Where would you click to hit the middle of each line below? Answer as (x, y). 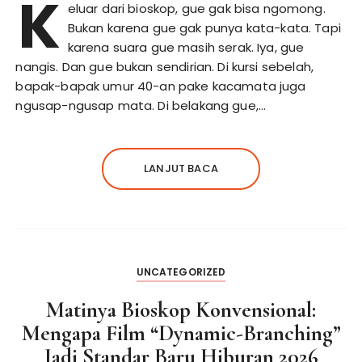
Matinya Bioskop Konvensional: (181, 309)
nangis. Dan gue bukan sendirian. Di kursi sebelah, (164, 66)
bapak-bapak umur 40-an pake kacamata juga (161, 86)
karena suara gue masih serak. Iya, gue (186, 47)
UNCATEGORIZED (181, 271)
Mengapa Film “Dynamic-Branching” (181, 333)
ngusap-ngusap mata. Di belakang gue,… (141, 105)
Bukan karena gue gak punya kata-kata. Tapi (204, 27)
